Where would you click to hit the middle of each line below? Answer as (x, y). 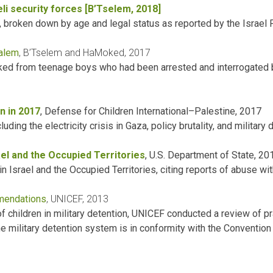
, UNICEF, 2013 (77, 199)
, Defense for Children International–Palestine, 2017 (151, 112)
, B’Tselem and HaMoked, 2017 (85, 53)
